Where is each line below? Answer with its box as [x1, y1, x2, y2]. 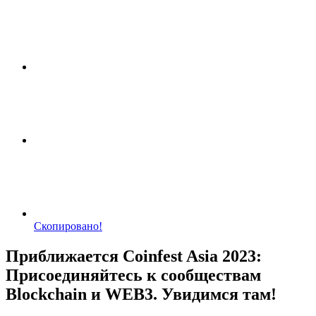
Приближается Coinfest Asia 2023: [6, 246, 262, 265]
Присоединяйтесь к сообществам [6, 265, 261, 284]
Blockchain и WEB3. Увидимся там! [6, 284, 276, 303]
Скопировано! [34, 220, 102, 232]
